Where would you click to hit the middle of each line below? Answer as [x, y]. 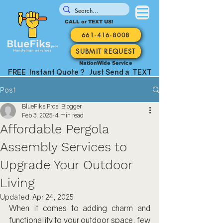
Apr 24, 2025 [53, 197]
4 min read [69, 115]
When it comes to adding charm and [80, 208]
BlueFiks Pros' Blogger [52, 106]
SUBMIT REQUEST [106, 51]
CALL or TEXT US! [90, 22]
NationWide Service [106, 63]
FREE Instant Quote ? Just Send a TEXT [80, 72]
